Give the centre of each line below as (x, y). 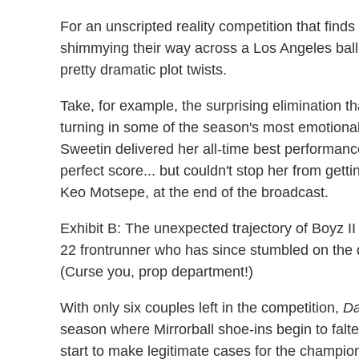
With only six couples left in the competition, (202, 308)
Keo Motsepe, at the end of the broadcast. (194, 193)
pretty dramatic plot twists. (143, 70)
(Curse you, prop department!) (157, 272)
